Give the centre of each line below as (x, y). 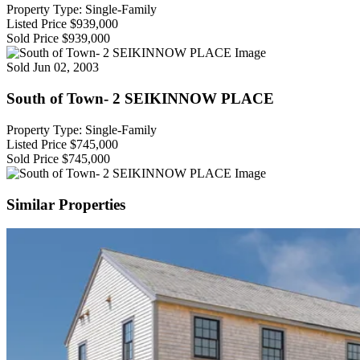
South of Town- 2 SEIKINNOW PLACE (140, 99)
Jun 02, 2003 (66, 67)
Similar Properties (66, 204)
